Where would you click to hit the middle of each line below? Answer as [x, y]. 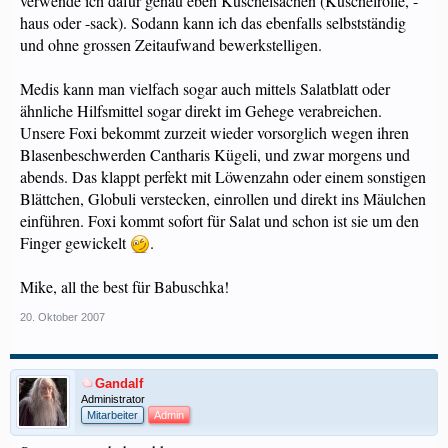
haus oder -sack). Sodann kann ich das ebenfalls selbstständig [213, 22]
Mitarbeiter [112, 415]
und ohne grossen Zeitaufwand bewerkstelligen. [171, 44]
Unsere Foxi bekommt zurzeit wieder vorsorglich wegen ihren [214, 132]
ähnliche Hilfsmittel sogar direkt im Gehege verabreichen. [201, 110]
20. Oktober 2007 [62, 317]
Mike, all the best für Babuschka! [124, 286]
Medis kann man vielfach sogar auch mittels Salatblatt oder [205, 88]
